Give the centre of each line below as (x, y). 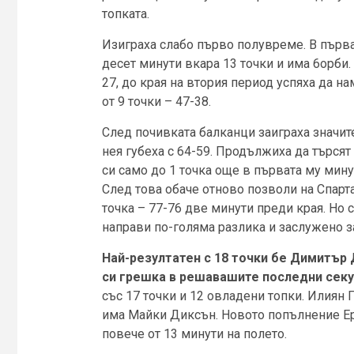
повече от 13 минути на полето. (194, 333)
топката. (125, 13)
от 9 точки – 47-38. (156, 101)
